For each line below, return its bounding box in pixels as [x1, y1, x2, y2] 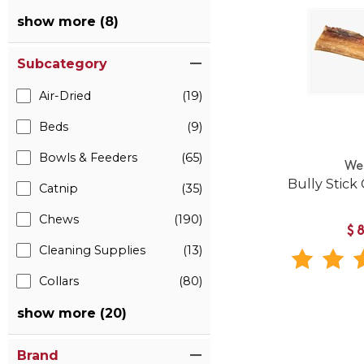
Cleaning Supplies [39, 243, 145, 258]
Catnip [39, 181, 78, 196]
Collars [39, 274, 79, 288]
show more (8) [17, 14, 119, 29]
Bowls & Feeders [39, 150, 137, 165]
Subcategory [17, 56, 107, 71]
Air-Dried [39, 89, 91, 103]
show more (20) [17, 305, 127, 321]
